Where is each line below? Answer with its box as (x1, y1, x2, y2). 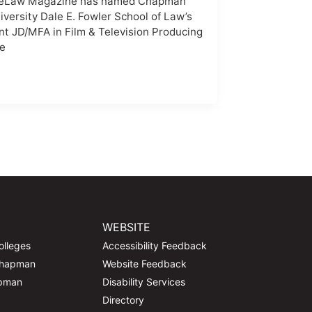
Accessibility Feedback (102, 240, 208, 252)
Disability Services (102, 276, 186, 288)
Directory (102, 294, 145, 306)
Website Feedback (102, 258, 187, 270)
